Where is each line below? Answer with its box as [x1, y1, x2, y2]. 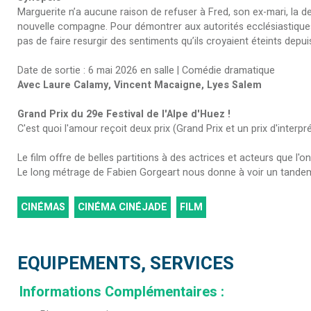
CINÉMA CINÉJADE [78, 200, 167, 215]
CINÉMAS [21, 200, 65, 215]
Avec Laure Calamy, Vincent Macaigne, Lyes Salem [17, 78, 262, 92]
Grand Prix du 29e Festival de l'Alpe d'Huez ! [17, 107, 230, 121]
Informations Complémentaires [19, 282, 221, 303]
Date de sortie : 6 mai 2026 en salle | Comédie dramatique [17, 63, 275, 78]
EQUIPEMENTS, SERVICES [17, 251, 234, 278]
